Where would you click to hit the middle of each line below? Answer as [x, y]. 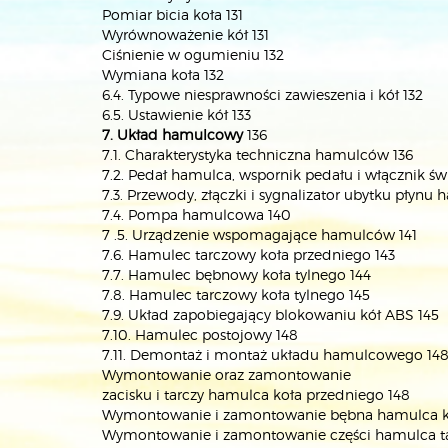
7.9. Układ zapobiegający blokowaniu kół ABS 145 [270, 314]
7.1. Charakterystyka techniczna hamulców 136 [257, 154]
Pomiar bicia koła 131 [172, 14]
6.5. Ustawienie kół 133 [176, 114]
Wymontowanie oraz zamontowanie [226, 374]
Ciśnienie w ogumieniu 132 [193, 54]
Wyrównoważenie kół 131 [185, 34]
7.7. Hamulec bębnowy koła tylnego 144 [236, 274]
